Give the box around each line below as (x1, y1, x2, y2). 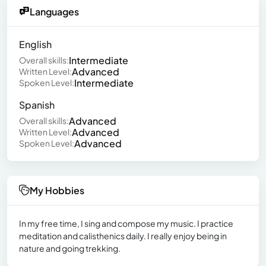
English (19, 37, 52, 50)
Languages (30, 5, 79, 18)
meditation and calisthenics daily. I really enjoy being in (19, 230, 227, 241)
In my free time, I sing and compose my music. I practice (19, 217, 233, 229)
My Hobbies (30, 183, 84, 197)
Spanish (19, 98, 55, 111)
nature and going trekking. (19, 242, 121, 254)
